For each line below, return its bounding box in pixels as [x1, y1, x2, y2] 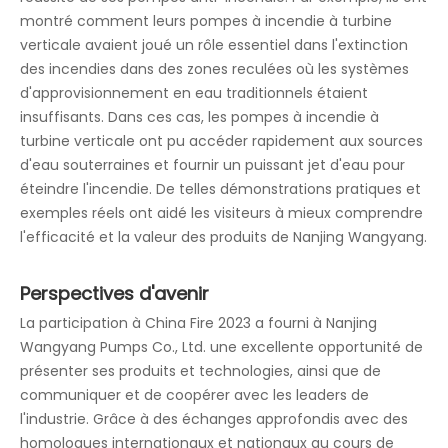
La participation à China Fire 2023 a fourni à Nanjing [20, 312, 377, 333]
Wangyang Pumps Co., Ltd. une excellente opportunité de [20, 336, 423, 357]
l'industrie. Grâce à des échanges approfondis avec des [20, 408, 408, 429]
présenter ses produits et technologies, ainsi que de [20, 360, 381, 381]
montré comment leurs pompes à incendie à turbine [20, 10, 392, 31]
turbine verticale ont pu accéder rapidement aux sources [20, 130, 423, 151]
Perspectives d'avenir [20, 280, 209, 306]
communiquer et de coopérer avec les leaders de [20, 384, 369, 405]
